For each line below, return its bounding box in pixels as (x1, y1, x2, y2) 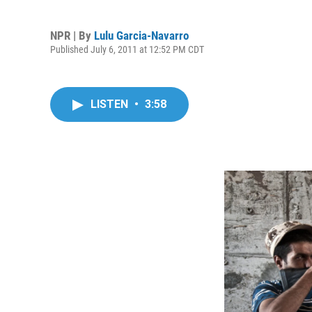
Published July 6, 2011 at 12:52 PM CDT (50, 43, 204, 55)
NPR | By (50, 28, 94, 42)
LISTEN (91, 97, 131, 111)
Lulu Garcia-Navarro (94, 28, 189, 42)
